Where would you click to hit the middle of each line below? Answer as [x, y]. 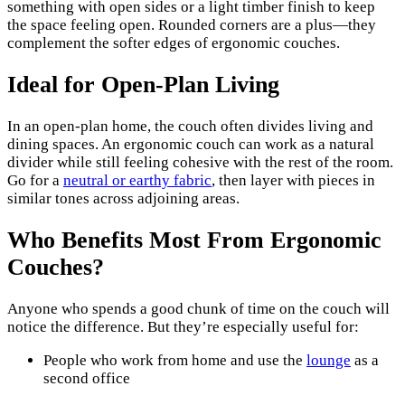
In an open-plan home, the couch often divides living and [190, 127]
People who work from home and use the [175, 361]
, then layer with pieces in [293, 181]
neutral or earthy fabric [137, 181]
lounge [329, 361]
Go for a [35, 181]
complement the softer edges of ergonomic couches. [174, 42]
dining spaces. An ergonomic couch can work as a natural [191, 145]
